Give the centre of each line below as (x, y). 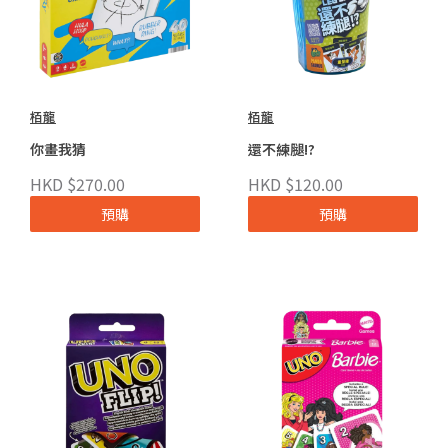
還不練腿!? (281, 148)
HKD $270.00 (77, 184)
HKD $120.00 (295, 184)
